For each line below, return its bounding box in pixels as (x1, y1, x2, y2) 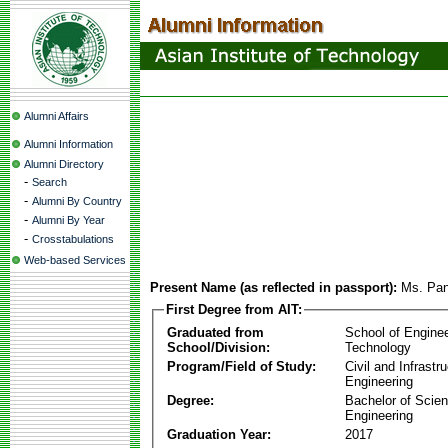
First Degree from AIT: (166, 302, 302, 317)
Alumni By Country (32, 195, 122, 207)
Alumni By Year (32, 214, 105, 226)
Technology (345, 339, 411, 355)
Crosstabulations (32, 233, 114, 245)
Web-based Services (24, 254, 126, 266)
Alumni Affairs (24, 110, 89, 122)
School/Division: (167, 339, 270, 355)
